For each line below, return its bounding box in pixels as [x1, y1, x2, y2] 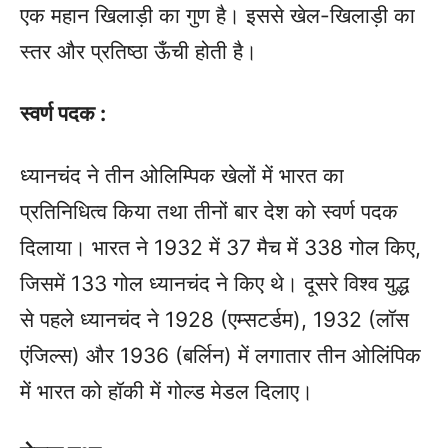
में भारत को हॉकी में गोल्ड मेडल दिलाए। [20, 379, 313, 404]
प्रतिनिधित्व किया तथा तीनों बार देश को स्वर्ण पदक [20, 199, 398, 224]
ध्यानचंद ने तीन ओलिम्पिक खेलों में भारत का [20, 163, 344, 188]
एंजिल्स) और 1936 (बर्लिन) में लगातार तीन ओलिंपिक [20, 343, 421, 368]
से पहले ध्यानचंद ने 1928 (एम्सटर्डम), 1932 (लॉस [20, 307, 409, 332]
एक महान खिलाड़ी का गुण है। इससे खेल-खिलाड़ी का [20, 3, 415, 28]
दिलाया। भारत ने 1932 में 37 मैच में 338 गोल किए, [20, 235, 421, 260]
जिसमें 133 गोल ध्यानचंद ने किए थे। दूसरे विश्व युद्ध [20, 271, 409, 296]
